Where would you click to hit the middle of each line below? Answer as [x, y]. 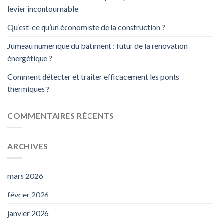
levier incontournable [43, 8]
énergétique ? [30, 58]
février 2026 [28, 194]
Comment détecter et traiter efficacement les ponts [93, 76]
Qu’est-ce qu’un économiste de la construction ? [86, 27]
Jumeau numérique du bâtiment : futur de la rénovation [98, 45]
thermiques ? [29, 88]
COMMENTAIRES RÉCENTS [61, 115]
